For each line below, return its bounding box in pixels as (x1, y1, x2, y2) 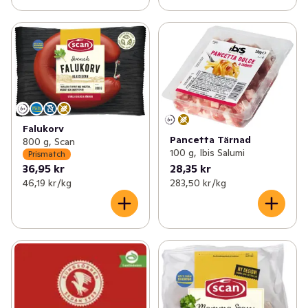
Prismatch (28, 148, 65, 159)
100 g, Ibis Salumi (169, 146, 245, 159)
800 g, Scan (23, 135, 75, 148)
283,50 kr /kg (169, 176, 226, 189)
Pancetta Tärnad (169, 133, 251, 146)
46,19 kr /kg (23, 176, 71, 189)
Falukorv (23, 122, 64, 135)
